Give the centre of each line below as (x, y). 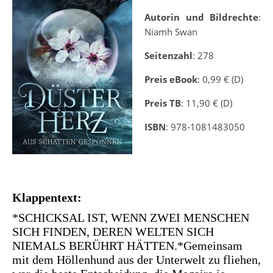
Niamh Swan (171, 32)
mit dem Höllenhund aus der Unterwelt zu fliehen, (136, 260)
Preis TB (163, 103)
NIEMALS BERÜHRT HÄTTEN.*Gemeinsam (127, 246)
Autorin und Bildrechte (201, 17)
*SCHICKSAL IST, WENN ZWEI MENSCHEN (131, 218)
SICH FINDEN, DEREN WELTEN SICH (113, 232)
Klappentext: (47, 198)
